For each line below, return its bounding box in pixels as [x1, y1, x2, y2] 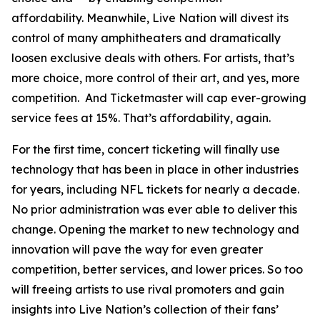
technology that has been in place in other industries [11, 162, 299, 176]
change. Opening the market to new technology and [11, 222, 299, 236]
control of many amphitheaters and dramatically [11, 31, 281, 45]
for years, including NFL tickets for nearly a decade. [11, 182, 299, 196]
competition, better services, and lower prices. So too [11, 262, 303, 276]
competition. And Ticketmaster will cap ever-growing [11, 91, 306, 105]
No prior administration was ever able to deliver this [11, 202, 297, 216]
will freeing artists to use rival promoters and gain [11, 282, 284, 296]
